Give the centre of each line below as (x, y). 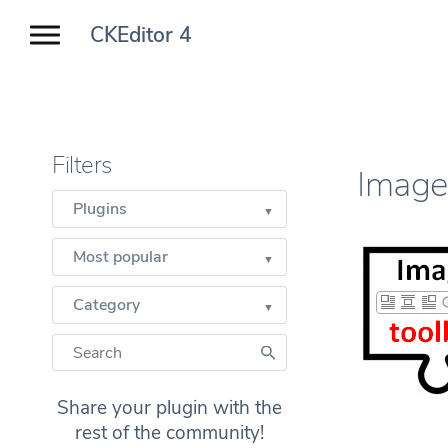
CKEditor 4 (141, 35)
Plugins (100, 209)
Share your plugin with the (169, 408)
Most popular (120, 257)
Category (106, 305)
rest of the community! (169, 433)
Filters (82, 165)
